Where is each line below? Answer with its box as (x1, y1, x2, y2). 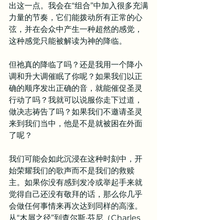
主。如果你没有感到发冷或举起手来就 (9, 178, 142, 187)
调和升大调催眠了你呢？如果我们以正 (9, 72, 142, 81)
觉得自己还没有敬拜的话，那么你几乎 (9, 190, 142, 199)
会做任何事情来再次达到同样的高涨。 (9, 201, 142, 211)
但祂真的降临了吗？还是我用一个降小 (9, 60, 142, 69)
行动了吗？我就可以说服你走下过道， (9, 95, 142, 105)
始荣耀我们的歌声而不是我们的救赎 (9, 166, 135, 175)
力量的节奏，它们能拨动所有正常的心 (9, 13, 142, 22)
